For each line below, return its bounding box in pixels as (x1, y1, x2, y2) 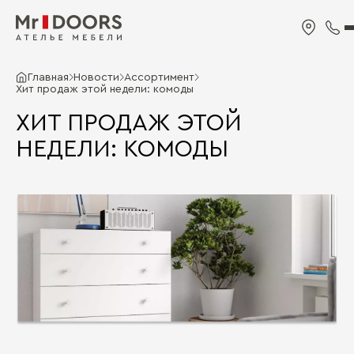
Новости (73, 72, 119, 83)
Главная (28, 72, 69, 83)
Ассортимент (124, 72, 194, 83)
